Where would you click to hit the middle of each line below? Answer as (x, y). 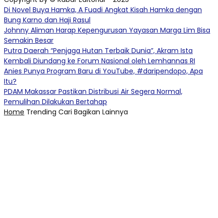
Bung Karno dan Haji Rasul (47, 20)
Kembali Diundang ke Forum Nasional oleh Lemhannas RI (100, 61)
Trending (41, 112)
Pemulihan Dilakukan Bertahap (55, 102)
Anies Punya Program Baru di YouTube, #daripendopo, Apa (103, 71)
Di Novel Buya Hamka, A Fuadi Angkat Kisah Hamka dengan (103, 10)
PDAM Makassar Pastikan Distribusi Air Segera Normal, (93, 92)
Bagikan (87, 112)
